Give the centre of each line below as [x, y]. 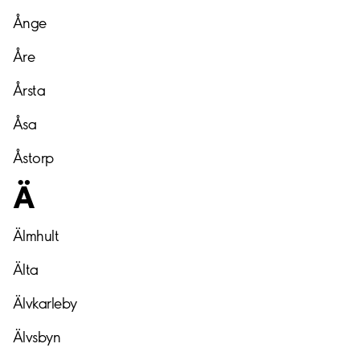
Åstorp [33, 157]
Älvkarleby [45, 304]
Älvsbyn [37, 337]
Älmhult [36, 236]
